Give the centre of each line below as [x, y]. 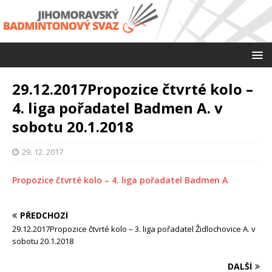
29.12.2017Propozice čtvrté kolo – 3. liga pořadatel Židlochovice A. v [134, 229]
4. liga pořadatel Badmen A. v [117, 108]
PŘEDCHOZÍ [44, 216]
